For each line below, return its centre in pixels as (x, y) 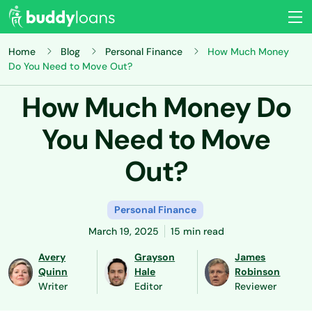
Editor (149, 286)
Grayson (155, 257)
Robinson (258, 272)
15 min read (197, 231)
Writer (53, 286)
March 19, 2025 (123, 231)
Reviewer (256, 286)
